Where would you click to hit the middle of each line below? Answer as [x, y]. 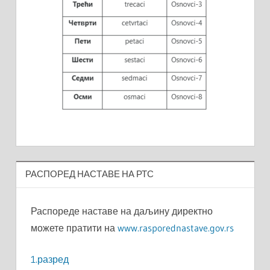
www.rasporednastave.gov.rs [175, 228]
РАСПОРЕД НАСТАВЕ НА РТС [89, 174]
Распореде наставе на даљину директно [121, 211]
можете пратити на [74, 228]
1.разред [49, 259]
